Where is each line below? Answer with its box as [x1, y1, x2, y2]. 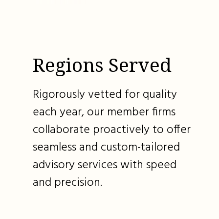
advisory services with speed [33, 156, 177, 175]
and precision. [33, 174, 103, 193]
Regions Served [33, 52, 172, 78]
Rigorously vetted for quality [33, 86, 177, 105]
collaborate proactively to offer [33, 121, 191, 140]
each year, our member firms [33, 103, 176, 122]
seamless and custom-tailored [33, 138, 180, 157]
